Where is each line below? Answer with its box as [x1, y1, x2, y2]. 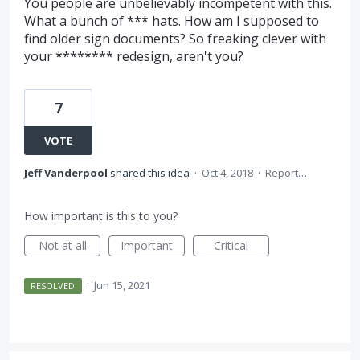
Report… [265, 166, 307, 180]
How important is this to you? [24, 208, 178, 223]
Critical [214, 238, 248, 253]
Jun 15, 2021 [93, 278, 150, 292]
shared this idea [110, 166, 192, 180]
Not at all [38, 238, 87, 253]
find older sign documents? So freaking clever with [24, 30, 326, 47]
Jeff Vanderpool [24, 166, 108, 180]
